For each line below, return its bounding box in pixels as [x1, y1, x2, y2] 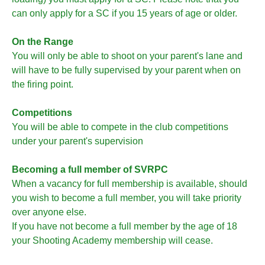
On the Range [12, 37, 73, 47]
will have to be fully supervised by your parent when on [12, 65, 241, 75]
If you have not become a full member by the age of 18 [12, 221, 237, 231]
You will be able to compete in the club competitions [12, 122, 228, 132]
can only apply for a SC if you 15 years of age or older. [12, 8, 237, 18]
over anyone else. [12, 207, 86, 217]
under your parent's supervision [12, 136, 143, 146]
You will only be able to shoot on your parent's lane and [12, 51, 243, 61]
